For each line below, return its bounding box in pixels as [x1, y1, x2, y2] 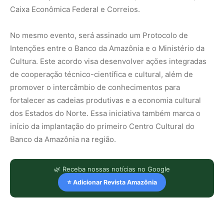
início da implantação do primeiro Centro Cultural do [10, 121, 194, 131]
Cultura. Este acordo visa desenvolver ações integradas [10, 56, 206, 66]
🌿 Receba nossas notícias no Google [54, 165, 170, 173]
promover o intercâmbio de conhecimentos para [10, 82, 180, 92]
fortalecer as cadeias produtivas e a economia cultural [10, 95, 201, 105]
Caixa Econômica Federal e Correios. [10, 4, 140, 14]
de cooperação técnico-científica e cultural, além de [10, 69, 193, 79]
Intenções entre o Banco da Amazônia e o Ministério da [10, 43, 204, 53]
